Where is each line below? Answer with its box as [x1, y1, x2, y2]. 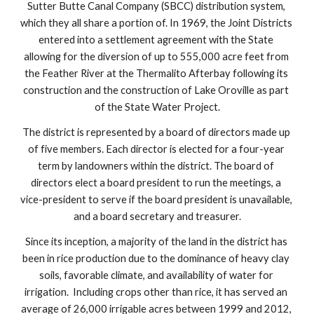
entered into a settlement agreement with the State [39, 34, 273, 46]
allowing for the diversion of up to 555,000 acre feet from [23, 50, 289, 62]
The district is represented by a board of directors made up [22, 126, 290, 138]
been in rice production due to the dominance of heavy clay [22, 252, 289, 264]
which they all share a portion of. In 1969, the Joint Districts [20, 17, 293, 29]
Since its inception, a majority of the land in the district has [25, 235, 287, 247]
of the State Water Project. [94, 101, 220, 113]
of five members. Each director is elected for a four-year [27, 143, 285, 155]
